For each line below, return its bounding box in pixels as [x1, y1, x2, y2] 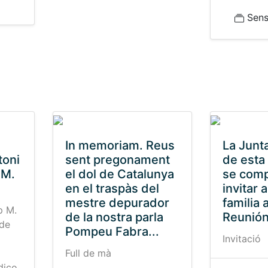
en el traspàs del [65, 181, 159, 196]
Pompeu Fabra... [65, 224, 159, 239]
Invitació [223, 233, 261, 245]
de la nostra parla [65, 210, 163, 224]
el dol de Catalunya [65, 167, 174, 181]
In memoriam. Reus [65, 138, 175, 153]
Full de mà [65, 247, 111, 259]
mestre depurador [65, 196, 169, 210]
